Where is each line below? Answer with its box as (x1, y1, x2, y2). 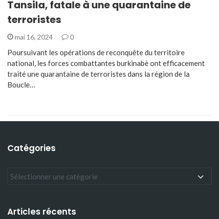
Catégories (7, 142, 56, 154)
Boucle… (7, 80, 35, 89)
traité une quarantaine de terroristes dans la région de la (7, 69, 190, 78)
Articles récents (7, 206, 76, 218)
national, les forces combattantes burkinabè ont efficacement (7, 58, 205, 67)
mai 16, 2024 (13, 32, 54, 41)
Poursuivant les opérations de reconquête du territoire (7, 47, 185, 57)
